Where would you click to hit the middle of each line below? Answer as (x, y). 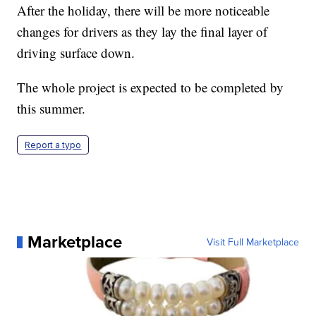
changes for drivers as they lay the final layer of (142, 32)
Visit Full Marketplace (253, 242)
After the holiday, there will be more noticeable (144, 11)
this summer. (51, 109)
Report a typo (53, 145)
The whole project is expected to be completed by (151, 87)
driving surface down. (76, 53)
